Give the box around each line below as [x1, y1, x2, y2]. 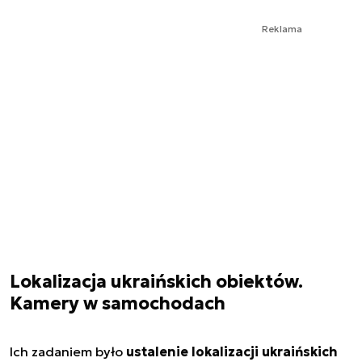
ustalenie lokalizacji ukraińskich [126, 343, 338, 360]
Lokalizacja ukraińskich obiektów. [10, 270, 303, 293]
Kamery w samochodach [10, 292, 225, 314]
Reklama [262, 22, 302, 35]
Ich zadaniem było [10, 343, 126, 360]
